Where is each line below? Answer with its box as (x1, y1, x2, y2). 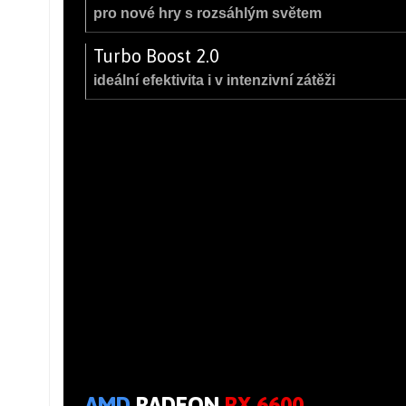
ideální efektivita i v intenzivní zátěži (93, 72, 335, 88)
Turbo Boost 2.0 (93, 44, 219, 66)
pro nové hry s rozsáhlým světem (93, 5, 322, 21)
